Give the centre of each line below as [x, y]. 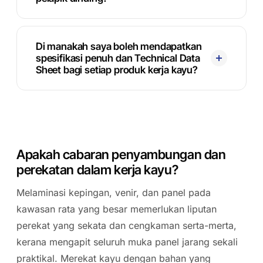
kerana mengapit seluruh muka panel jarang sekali [127, 242]
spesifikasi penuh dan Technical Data [118, 58]
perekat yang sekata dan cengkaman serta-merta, [127, 225]
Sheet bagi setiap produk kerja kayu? [117, 70]
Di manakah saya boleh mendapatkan [119, 46]
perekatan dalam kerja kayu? [97, 170]
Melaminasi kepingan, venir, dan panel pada [114, 193]
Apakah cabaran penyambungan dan [121, 154]
